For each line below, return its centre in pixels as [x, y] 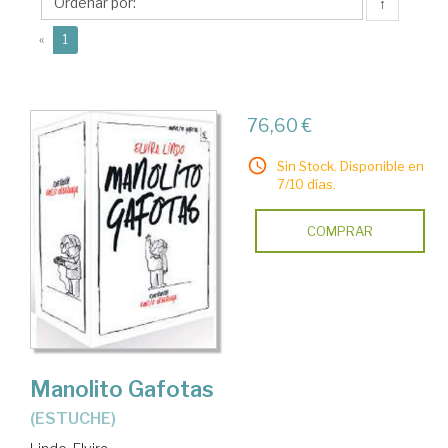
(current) [92, 38]
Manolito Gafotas [122, 388]
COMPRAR [339, 231]
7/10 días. [306, 184]
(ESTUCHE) [80, 418]
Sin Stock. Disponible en [350, 166]
